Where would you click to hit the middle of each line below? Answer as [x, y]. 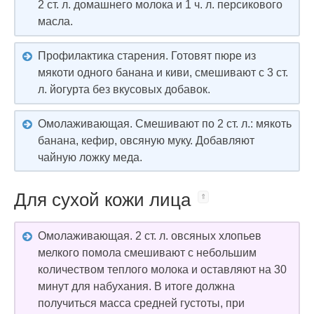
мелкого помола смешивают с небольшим [147, 252]
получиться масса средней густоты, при [141, 303]
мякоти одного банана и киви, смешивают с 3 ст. [163, 73]
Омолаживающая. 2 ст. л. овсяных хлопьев [150, 235]
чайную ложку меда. [90, 157]
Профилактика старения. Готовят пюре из [147, 56]
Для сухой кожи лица [102, 200]
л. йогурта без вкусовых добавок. [124, 90]
